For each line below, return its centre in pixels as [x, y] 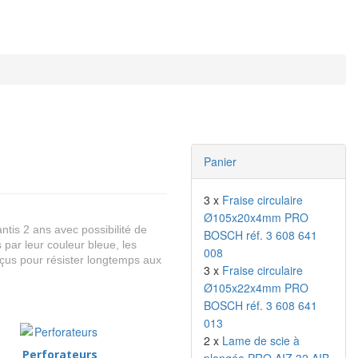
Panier [220, 161]
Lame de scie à [261, 340]
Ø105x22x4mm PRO [256, 288]
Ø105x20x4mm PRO [256, 217]
